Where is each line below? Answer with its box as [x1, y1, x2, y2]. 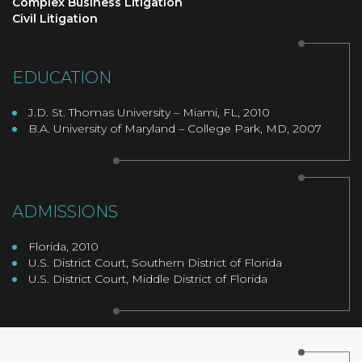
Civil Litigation [12, 11, 98, 26]
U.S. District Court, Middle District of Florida [28, 271, 267, 286]
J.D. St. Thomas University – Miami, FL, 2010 [28, 104, 270, 120]
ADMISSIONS [12, 201, 118, 221]
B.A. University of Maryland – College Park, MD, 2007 [28, 120, 322, 136]
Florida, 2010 [28, 238, 99, 254]
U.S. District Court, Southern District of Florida [28, 255, 282, 270]
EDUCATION [12, 67, 112, 87]
